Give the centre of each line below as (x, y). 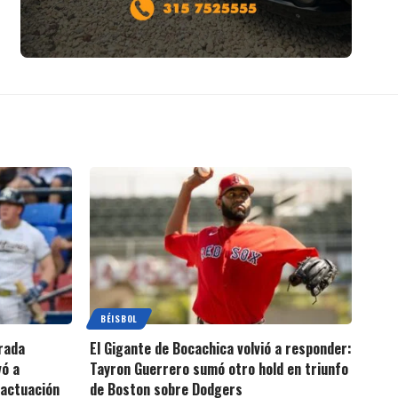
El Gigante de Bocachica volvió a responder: (221, 348)
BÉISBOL (119, 318)
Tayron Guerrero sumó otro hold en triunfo (219, 368)
